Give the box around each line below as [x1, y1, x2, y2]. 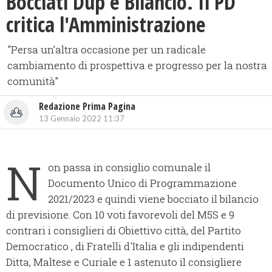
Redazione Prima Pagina [39, 100, 135, 114]
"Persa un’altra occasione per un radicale [7, 42, 206, 57]
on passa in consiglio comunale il [48, 160, 211, 175]
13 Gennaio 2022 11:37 [39, 114, 124, 124]
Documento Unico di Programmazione [48, 176, 237, 191]
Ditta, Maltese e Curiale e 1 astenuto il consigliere [6, 255, 242, 270]
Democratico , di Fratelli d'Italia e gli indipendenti [6, 239, 246, 254]
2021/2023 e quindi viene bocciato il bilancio [48, 192, 259, 206]
